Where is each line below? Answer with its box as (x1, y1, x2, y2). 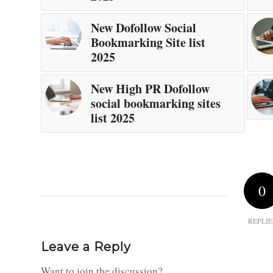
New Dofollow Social (91, 19, 196, 37)
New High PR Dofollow (91, 80, 210, 98)
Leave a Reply (41, 239, 131, 255)
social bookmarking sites (91, 94, 221, 113)
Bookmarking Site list (91, 34, 205, 52)
